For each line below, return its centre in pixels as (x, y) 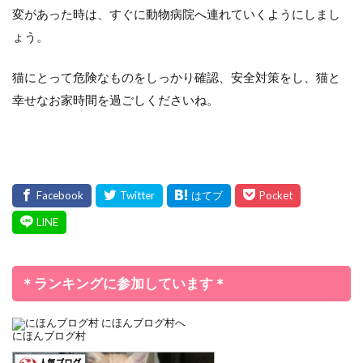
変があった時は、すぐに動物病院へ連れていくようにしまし (176, 13)
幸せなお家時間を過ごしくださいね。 (115, 99)
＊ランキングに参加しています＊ (124, 283)
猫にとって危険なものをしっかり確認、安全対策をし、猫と (176, 77)
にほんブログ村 (49, 335)
